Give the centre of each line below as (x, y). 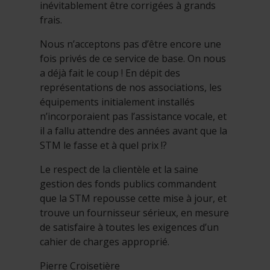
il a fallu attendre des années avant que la (133, 130)
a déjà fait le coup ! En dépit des (110, 73)
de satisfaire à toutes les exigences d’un (129, 227)
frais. (51, 20)
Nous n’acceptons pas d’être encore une (130, 44)
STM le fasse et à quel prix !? (103, 145)
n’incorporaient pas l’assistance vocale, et (133, 116)
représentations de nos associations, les (131, 87)
